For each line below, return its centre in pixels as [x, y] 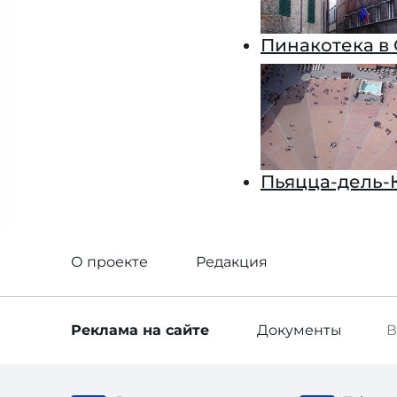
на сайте [176, 330]
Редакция [232, 262]
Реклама [107, 330]
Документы [300, 330]
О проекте [109, 262]
